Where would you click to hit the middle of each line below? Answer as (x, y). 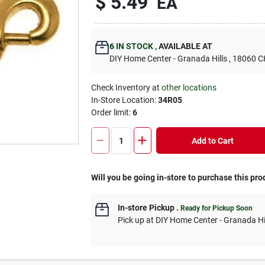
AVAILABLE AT (185, 46)
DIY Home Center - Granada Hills (169, 59)
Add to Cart (212, 140)
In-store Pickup (146, 208)
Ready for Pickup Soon (217, 208)
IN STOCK (134, 46)
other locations (189, 88)
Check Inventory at (127, 88)
